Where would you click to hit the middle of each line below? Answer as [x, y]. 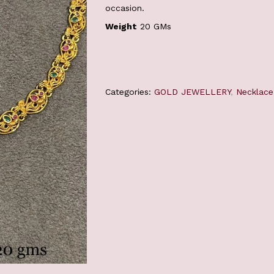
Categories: [130, 92]
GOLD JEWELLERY [193, 92]
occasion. [125, 8]
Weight [121, 26]
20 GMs [154, 26]
